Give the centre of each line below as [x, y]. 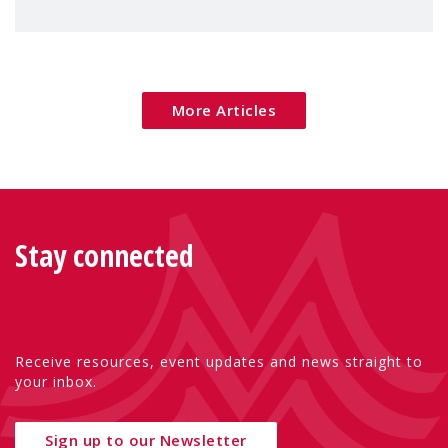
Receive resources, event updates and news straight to [219, 362]
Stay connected [104, 256]
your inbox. [56, 382]
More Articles [224, 110]
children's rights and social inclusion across [220, 27]
